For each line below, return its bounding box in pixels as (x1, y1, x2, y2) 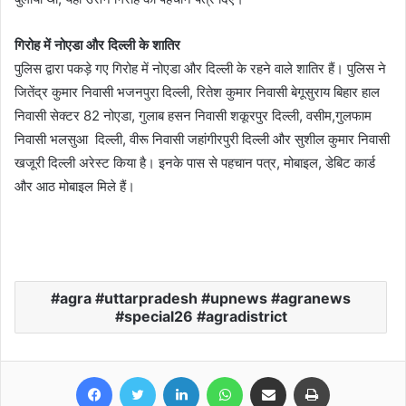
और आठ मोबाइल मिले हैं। (14, 178, 135, 195)
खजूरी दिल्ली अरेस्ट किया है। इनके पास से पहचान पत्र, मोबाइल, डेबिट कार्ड (14, 154, 375, 171)
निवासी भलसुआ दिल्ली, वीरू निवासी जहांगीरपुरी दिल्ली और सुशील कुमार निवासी (14, 130, 390, 148)
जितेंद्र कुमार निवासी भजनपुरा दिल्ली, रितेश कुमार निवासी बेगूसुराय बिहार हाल (14, 83, 380, 101)
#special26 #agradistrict (114, 307, 287, 325)
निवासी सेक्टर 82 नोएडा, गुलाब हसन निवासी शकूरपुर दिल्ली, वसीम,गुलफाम (14, 107, 372, 124)
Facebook (111, 369, 167, 383)
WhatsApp (242, 369, 300, 383)
